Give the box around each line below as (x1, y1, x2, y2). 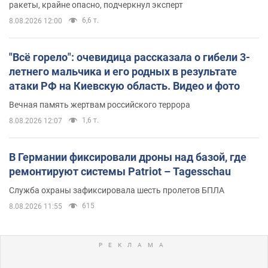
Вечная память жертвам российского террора (9, 99, 190, 109)
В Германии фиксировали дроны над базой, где (9, 150, 246, 163)
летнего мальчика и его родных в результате (9, 65, 237, 78)
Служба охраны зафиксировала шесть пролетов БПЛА (9, 185, 224, 195)
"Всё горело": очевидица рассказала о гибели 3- (9, 50, 250, 63)
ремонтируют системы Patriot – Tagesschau (9, 165, 231, 178)
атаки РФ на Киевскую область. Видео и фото (9, 79, 240, 92)
